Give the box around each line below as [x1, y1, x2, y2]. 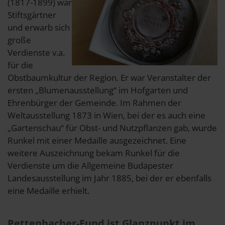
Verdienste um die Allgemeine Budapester [8, 159, 173, 171]
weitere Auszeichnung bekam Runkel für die [8, 147, 180, 159]
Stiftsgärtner [8, 9, 56, 21]
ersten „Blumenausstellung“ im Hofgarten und [8, 84, 188, 96]
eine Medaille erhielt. [8, 184, 89, 196]
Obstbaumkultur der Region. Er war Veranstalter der [8, 71, 211, 83]
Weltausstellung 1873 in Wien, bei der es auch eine [8, 109, 205, 121]
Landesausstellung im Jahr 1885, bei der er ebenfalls [8, 172, 211, 184]
